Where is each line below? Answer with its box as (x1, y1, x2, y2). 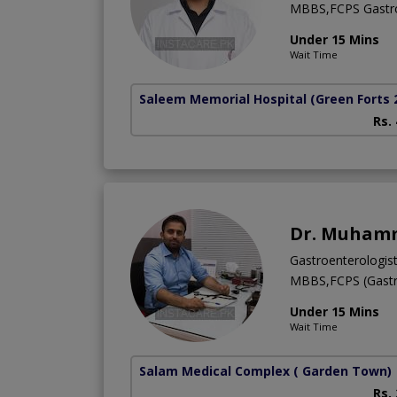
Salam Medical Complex (139, 362, 290, 379)
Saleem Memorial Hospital (139, 90, 307, 107)
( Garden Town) (293, 362, 392, 379)
